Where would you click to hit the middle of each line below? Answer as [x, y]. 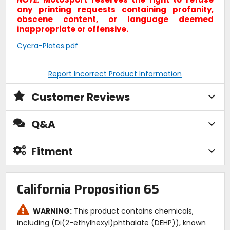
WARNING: [52, 211]
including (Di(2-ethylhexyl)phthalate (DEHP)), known [111, 223]
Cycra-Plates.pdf [47, 45]
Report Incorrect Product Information [115, 74]
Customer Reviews [80, 97]
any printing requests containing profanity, [115, 9]
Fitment [52, 151]
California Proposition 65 [88, 190]
